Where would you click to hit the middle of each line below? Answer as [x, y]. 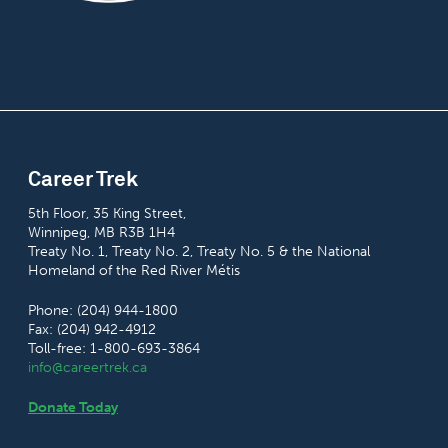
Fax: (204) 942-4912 [92, 330]
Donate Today [73, 408]
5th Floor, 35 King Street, [107, 214]
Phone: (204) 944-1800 [103, 311]
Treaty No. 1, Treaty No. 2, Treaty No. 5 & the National [199, 252]
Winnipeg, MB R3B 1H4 [101, 233]
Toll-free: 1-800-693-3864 [114, 349]
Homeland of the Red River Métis [134, 271]
